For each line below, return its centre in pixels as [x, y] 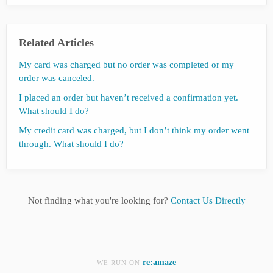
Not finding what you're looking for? [99, 200]
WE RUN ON [120, 263]
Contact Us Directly [208, 200]
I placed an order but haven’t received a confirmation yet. [129, 97]
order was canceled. [57, 78]
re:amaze [159, 262]
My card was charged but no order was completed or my [126, 64]
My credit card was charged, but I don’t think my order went [134, 130]
